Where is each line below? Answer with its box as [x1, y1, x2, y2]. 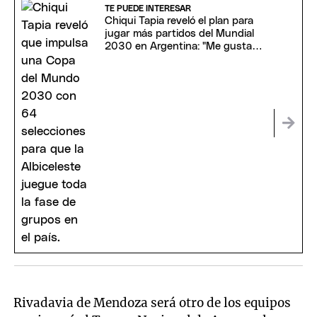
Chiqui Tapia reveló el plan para [104, 16, 253, 27]
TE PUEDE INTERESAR [104, 4, 191, 13]
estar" [104, 54, 134, 65]
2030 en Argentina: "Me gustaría [104, 41, 264, 52]
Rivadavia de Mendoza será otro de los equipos [13, 294, 292, 311]
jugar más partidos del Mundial [104, 28, 254, 40]
